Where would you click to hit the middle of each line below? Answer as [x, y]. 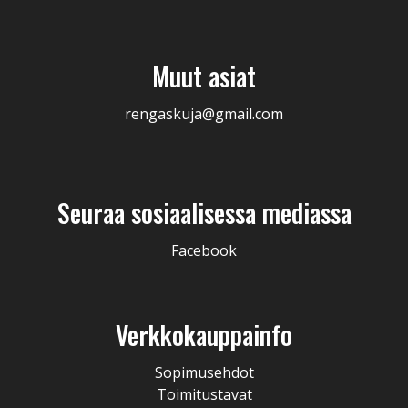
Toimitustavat [204, 394]
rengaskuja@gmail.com [204, 113]
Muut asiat [204, 76]
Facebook [204, 250]
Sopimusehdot [204, 372]
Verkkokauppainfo [204, 334]
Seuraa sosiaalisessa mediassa [204, 212]
